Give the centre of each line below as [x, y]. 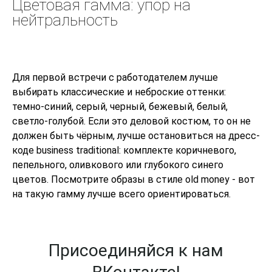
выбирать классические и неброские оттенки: [119, 92]
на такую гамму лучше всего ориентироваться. [121, 194]
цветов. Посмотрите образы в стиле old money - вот [134, 180]
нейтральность [65, 20]
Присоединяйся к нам [136, 251]
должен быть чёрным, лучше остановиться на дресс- [136, 136]
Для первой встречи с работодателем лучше [115, 78]
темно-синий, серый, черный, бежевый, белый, [120, 107]
